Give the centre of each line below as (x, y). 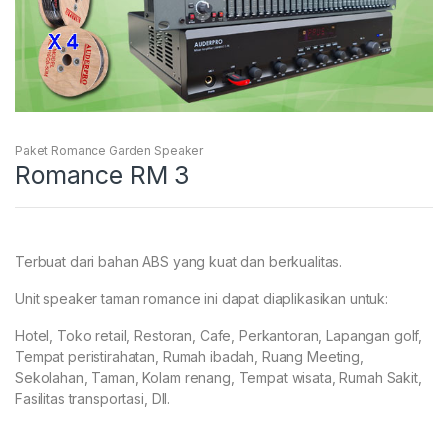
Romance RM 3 (102, 174)
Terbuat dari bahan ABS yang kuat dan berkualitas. (179, 261)
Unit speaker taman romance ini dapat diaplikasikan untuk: (202, 298)
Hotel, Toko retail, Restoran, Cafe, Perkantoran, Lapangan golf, (219, 335)
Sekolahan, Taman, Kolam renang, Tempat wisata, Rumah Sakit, (218, 377)
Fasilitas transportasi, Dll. (93, 398)
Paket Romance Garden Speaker (109, 150)
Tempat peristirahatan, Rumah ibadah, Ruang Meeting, (189, 356)
